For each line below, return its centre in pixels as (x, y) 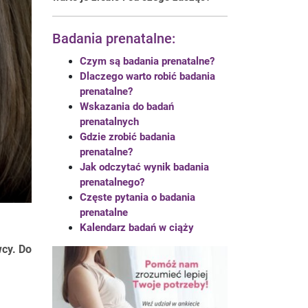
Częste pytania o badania (137, 197)
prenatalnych (109, 122)
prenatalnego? (112, 182)
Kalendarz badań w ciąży (137, 228)
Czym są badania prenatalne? (147, 61)
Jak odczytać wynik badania (144, 167)
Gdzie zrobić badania (128, 137)
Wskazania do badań (127, 107)
